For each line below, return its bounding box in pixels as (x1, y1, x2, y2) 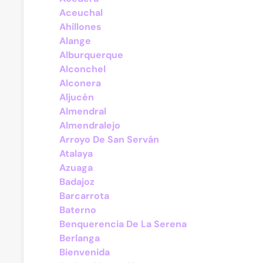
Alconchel (59, 63, 106, 75)
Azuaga (59, 161, 93, 174)
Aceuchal (59, 6, 103, 19)
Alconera (59, 77, 101, 89)
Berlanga (59, 232, 100, 244)
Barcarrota (59, 190, 109, 202)
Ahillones (59, 21, 102, 33)
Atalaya (59, 147, 93, 160)
